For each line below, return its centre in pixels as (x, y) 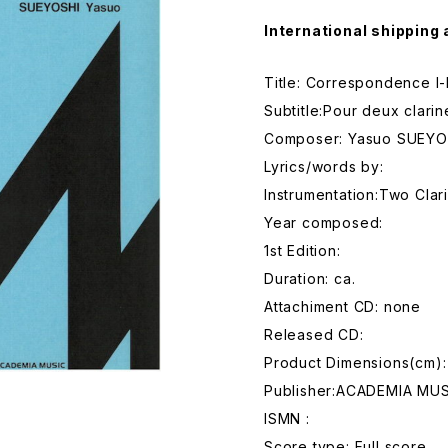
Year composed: (324, 222)
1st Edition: (302, 250)
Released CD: (314, 334)
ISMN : (287, 418)
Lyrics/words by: (324, 166)
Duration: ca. (310, 278)
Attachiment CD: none (342, 306)
